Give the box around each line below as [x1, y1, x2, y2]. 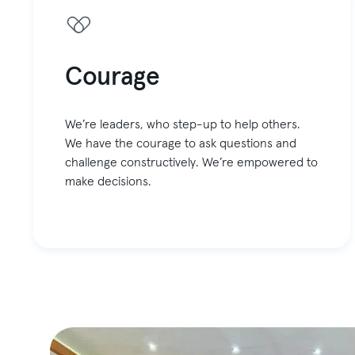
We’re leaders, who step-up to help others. [65, 118, 301, 132]
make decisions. [65, 175, 152, 189]
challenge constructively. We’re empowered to [65, 156, 319, 170]
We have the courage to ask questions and [65, 137, 297, 151]
